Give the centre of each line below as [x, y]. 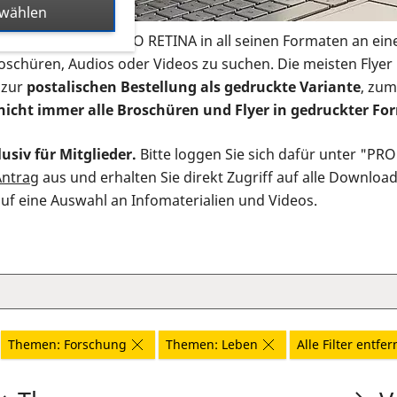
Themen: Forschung [67, 345]
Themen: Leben [212, 345]
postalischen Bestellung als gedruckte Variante [194, 87]
